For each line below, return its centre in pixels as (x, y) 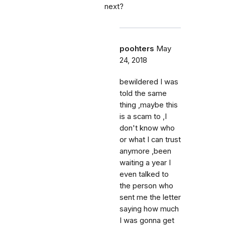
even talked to (144, 174)
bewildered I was (149, 82)
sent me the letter (150, 197)
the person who (146, 186)
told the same (143, 93)
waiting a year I (145, 163)
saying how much (149, 209)
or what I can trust (150, 140)
